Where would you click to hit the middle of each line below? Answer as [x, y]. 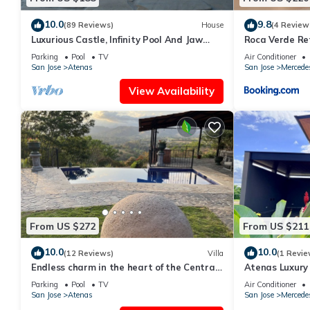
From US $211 [275, 226]
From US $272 [63, 226]
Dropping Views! [67, 52]
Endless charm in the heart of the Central [125, 267]
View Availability [171, 91]
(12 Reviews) [89, 253]
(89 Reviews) [89, 25]
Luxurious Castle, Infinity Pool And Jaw [117, 39]
